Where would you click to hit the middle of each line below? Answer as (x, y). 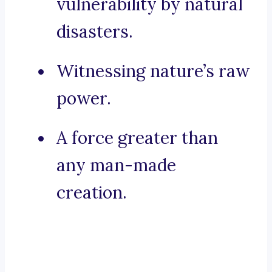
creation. (92, 193)
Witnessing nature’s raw (153, 71)
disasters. (95, 32)
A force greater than (137, 138)
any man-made (116, 165)
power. (84, 99)
